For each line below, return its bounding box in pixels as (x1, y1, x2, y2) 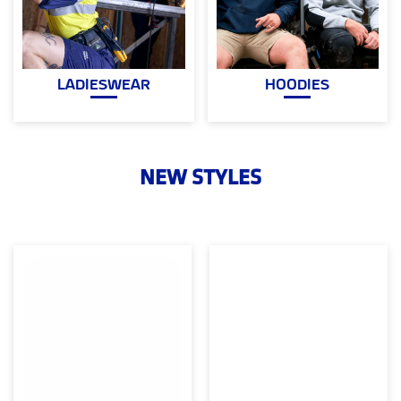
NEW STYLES (140, 167, 261, 190)
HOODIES (265, 79, 330, 93)
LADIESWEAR (57, 79, 150, 93)
